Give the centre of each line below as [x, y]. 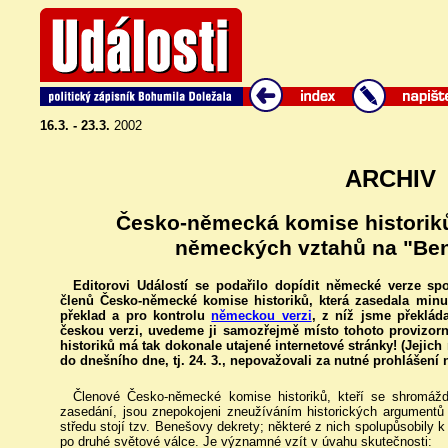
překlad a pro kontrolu [136, 316]
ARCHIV [390, 178]
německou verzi [261, 316]
